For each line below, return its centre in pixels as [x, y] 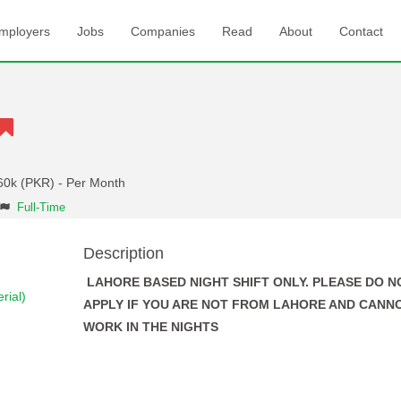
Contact [361, 31]
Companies [163, 31]
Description [123, 253]
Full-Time [41, 208]
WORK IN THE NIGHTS [150, 327]
